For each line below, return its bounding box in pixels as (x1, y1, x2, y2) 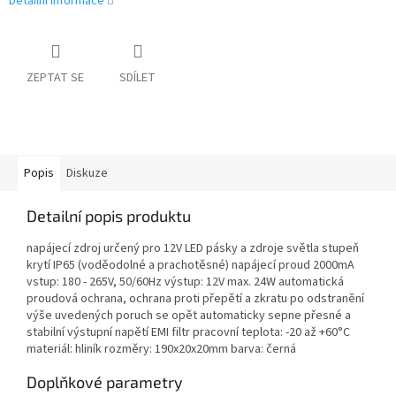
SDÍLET (119, 69, 156, 88)
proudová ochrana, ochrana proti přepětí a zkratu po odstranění (27, 290, 364, 308)
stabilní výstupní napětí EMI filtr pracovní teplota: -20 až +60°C (27, 324, 350, 342)
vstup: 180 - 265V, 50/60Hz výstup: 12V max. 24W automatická (27, 273, 344, 292)
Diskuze (66, 164, 108, 183)
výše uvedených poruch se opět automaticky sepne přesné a (27, 307, 351, 325)
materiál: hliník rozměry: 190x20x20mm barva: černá (27, 340, 296, 359)
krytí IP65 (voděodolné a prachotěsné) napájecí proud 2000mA (27, 256, 354, 275)
